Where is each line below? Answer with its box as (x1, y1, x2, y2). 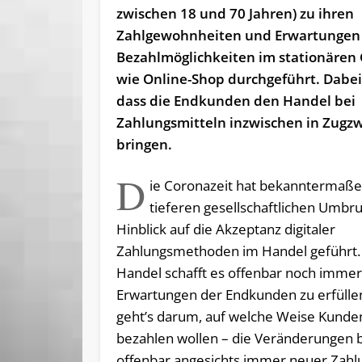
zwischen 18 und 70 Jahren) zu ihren (116, 4, 355, 23)
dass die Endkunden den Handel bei (116, 91, 356, 111)
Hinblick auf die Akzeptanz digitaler (116, 220, 336, 239)
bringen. (116, 135, 173, 154)
